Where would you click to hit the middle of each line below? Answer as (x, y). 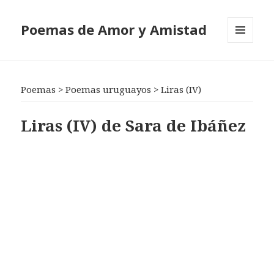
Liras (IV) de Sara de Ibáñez (134, 125)
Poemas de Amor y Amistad (114, 30)
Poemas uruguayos (109, 90)
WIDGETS (246, 68)
